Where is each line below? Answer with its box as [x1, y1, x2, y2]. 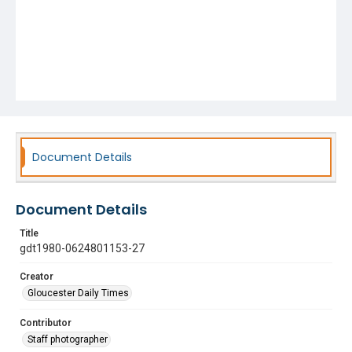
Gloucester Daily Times [27, 288, 129, 299]
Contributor [20, 317, 71, 328]
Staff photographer [27, 334, 108, 345]
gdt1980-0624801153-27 [20, 242, 145, 255]
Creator [20, 271, 53, 282]
